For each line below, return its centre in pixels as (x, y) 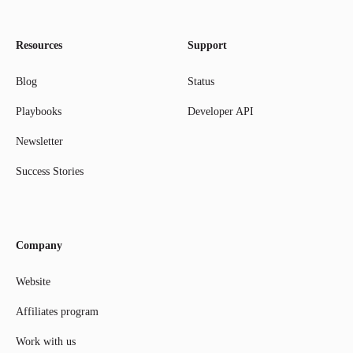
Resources (39, 46)
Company (39, 246)
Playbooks (39, 112)
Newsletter (39, 142)
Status (201, 82)
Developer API (221, 112)
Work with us (46, 342)
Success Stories (50, 172)
